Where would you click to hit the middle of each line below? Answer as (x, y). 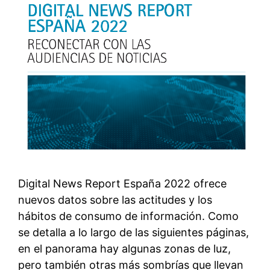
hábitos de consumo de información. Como (128, 216)
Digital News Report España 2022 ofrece (122, 184)
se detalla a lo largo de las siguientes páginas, (133, 233)
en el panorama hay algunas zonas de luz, (124, 249)
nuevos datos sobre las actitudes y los (115, 200)
